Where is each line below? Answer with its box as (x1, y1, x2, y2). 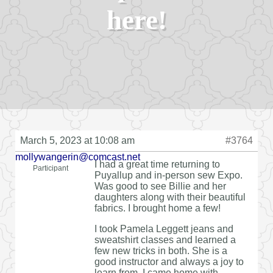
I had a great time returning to (94, 158, 220, 169)
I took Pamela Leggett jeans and (94, 223, 233, 234)
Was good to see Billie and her (94, 180, 226, 191)
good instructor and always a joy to (94, 256, 244, 267)
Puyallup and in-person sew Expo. (94, 169, 245, 180)
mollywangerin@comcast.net (15, 151, 140, 162)
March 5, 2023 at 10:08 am (20, 135, 135, 146)
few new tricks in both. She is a (94, 245, 227, 256)
